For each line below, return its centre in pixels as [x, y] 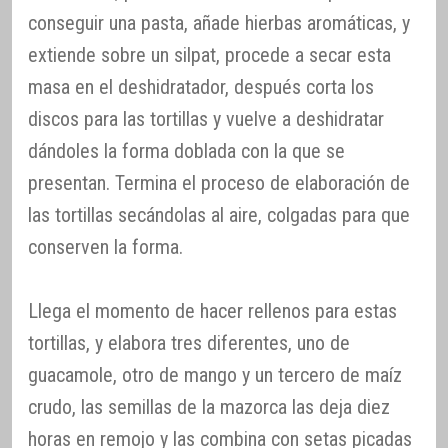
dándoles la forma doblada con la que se [186, 151]
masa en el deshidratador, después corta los [201, 87]
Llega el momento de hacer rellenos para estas [212, 311]
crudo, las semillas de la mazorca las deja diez [209, 407]
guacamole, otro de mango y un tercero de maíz [215, 375]
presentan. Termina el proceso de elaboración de [219, 183]
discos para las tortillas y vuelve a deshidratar [206, 119]
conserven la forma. [105, 247]
